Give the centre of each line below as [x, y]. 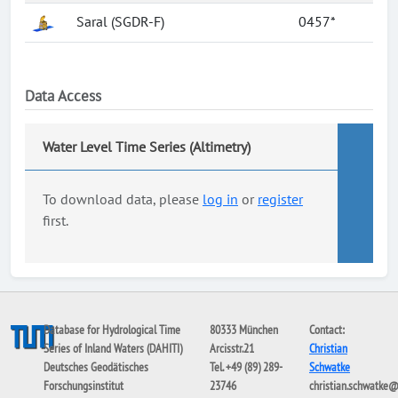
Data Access [63, 96]
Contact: [326, 330]
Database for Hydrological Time [112, 330]
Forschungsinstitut [84, 386]
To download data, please [123, 199]
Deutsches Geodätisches [96, 367]
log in [220, 199]
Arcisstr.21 [231, 348]
